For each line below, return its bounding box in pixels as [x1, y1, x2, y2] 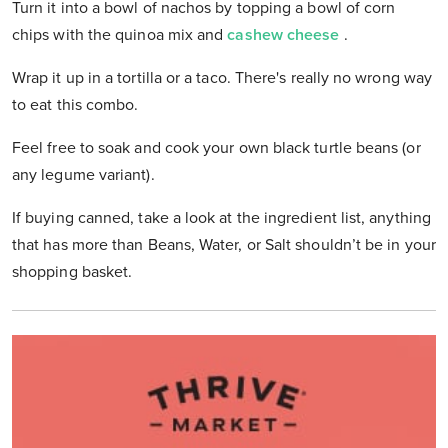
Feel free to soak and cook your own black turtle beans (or [12, 138, 421, 159]
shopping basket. [12, 262, 133, 283]
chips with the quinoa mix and [12, 25, 228, 46]
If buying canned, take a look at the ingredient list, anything [12, 208, 431, 229]
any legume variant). [12, 165, 155, 186]
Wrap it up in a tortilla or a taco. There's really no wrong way [12, 68, 433, 89]
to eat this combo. [12, 95, 139, 116]
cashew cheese [227, 25, 344, 46]
